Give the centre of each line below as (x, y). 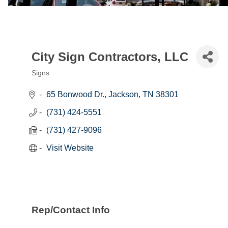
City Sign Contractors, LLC (110, 56)
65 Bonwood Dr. (75, 95)
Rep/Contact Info (71, 210)
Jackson (123, 95)
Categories (56, 82)
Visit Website (70, 148)
